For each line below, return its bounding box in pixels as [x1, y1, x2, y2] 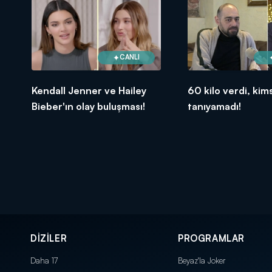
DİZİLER [30, 232, 67, 244]
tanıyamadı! [187, 100, 241, 112]
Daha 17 [30, 255, 58, 265]
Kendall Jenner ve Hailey [32, 84, 146, 97]
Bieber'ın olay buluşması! [32, 100, 145, 112]
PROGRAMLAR [178, 232, 245, 244]
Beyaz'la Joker [178, 255, 225, 265]
